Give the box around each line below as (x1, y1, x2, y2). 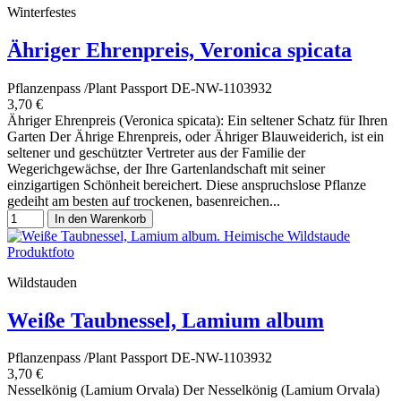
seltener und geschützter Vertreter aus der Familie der (7, 144, 305, 160)
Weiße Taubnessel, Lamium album (7, 308, 324, 332)
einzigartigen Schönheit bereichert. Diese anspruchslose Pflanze (7, 176, 366, 192)
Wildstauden (7, 274, 77, 290)
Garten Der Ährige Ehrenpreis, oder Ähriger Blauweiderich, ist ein (7, 128, 384, 144)
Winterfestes (7, 4, 76, 20)
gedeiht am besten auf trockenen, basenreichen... (7, 192, 280, 209)
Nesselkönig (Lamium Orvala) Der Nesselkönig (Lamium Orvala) (7, 382, 380, 398)
